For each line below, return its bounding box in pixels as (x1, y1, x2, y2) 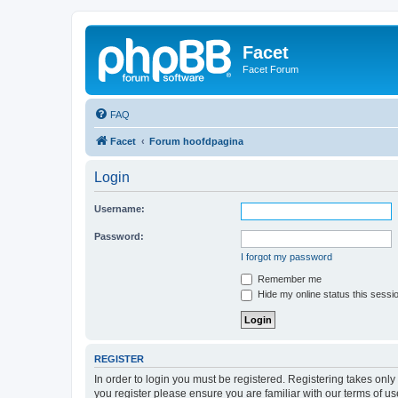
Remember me (255, 273, 322, 284)
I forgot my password (241, 251, 332, 262)
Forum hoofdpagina (149, 135, 243, 147)
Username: (94, 203, 145, 214)
